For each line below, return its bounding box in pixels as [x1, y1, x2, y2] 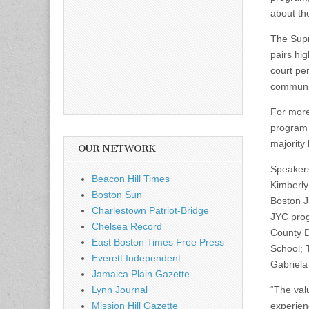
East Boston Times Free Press [92, 236, 224, 248]
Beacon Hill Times [92, 172, 170, 184]
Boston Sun [92, 188, 142, 200]
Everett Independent [92, 252, 181, 263]
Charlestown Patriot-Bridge [92, 204, 209, 216]
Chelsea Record [92, 220, 162, 232]
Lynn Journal [92, 283, 148, 295]
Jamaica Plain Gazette [92, 268, 190, 279]
